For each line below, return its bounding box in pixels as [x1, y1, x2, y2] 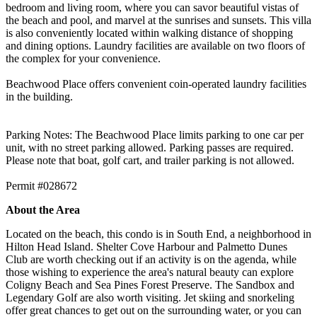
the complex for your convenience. [6, 52, 161, 64]
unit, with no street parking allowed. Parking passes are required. [6, 141, 294, 154]
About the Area [6, 203, 80, 216]
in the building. [6, 90, 73, 103]
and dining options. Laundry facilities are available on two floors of [6, 39, 305, 52]
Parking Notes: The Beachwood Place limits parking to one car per [6, 128, 304, 141]
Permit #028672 [6, 179, 77, 192]
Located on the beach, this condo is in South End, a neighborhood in [6, 227, 311, 240]
